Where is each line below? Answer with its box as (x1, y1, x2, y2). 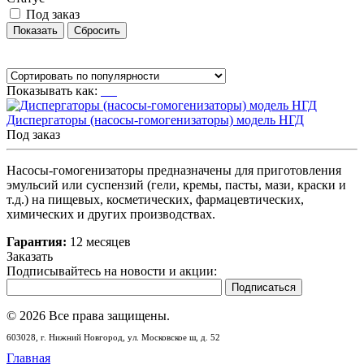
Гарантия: (6, 234, 67, 249)
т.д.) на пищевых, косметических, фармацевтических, (6, 192, 304, 206)
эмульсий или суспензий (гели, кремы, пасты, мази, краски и (6, 177, 346, 192)
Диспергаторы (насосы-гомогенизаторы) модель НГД (6, 112, 304, 127)
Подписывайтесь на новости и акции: (6, 263, 217, 278)
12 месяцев (67, 234, 131, 249)
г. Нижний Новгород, (41, 331, 125, 342)
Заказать (6, 249, 53, 263)
